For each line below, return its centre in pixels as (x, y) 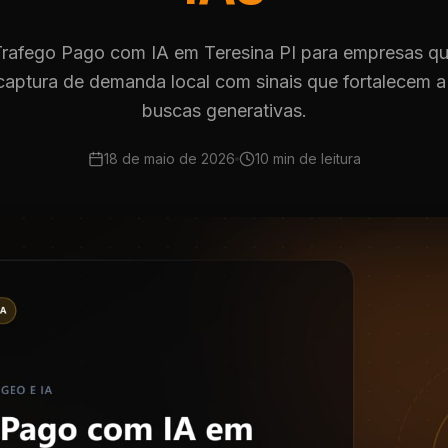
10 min (274, 158)
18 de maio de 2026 (169, 158)
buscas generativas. (224, 110)
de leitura (327, 158)
